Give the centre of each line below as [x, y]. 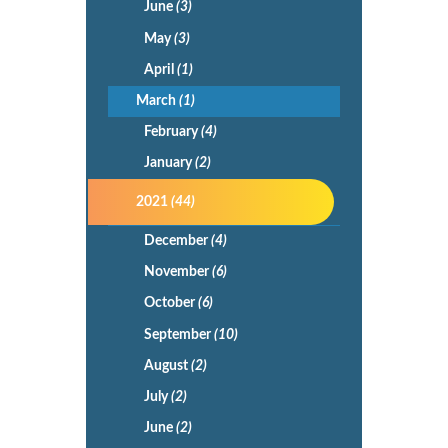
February [172, 132]
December [177, 240]
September [178, 334]
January [169, 163]
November [177, 272]
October [170, 303]
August [167, 365]
